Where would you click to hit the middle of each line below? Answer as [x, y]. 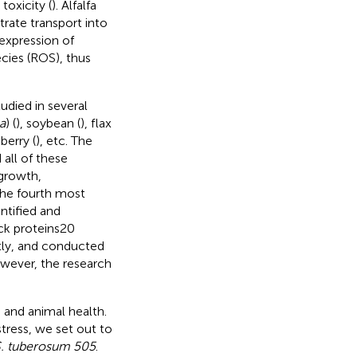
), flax [96, 123]
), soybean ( [48, 123]
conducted [73, 245]
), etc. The [64, 140]
